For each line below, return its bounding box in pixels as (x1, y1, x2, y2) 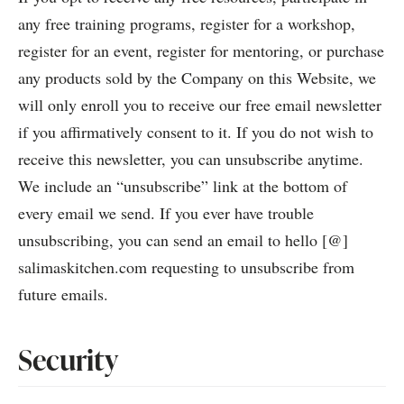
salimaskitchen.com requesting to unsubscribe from (18, 256, 354, 278)
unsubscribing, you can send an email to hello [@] (18, 229, 348, 251)
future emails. (18, 283, 108, 305)
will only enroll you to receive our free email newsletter (18, 94, 381, 115)
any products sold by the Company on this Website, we (18, 67, 376, 88)
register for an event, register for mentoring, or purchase (18, 40, 384, 61)
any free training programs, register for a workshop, (18, 13, 355, 34)
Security (18, 339, 118, 380)
